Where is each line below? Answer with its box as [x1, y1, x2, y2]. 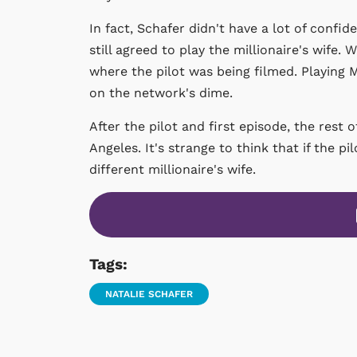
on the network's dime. [89, 85, 233, 101]
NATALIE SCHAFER [105, 288, 193, 300]
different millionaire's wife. [89, 162, 256, 178]
